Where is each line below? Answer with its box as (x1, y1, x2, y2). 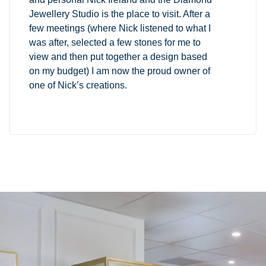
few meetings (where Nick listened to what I (29, 23, 211, 33)
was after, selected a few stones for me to (29, 37, 201, 47)
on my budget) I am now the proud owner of (29, 65, 210, 76)
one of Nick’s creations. (29, 80, 127, 90)
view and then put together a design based (29, 51, 207, 62)
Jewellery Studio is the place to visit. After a (29, 8, 210, 19)
